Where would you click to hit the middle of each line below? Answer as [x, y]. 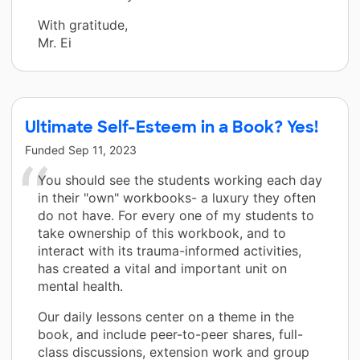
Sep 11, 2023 [102, 150]
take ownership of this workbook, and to [162, 233]
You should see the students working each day [180, 180]
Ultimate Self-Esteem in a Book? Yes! [172, 127]
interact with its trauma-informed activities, [170, 251]
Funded [47, 150]
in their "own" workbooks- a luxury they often [177, 198]
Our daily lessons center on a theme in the [166, 317]
